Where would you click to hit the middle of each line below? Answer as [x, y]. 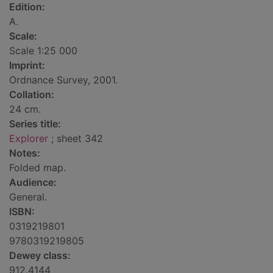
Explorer [29, 139]
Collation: [32, 95]
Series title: [35, 124]
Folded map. [37, 168]
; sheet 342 [76, 139]
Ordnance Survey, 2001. [63, 80]
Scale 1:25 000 [43, 51]
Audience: [33, 183]
